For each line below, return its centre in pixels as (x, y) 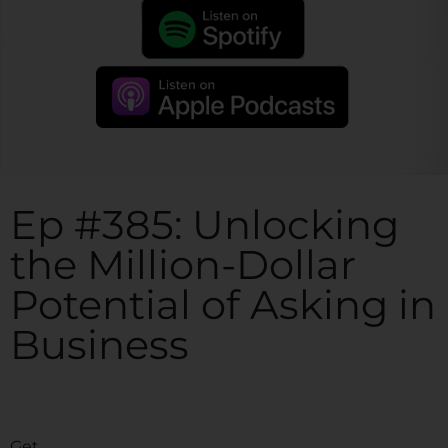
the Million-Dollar (183, 264)
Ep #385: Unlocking (204, 224)
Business (99, 344)
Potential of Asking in (223, 304)
